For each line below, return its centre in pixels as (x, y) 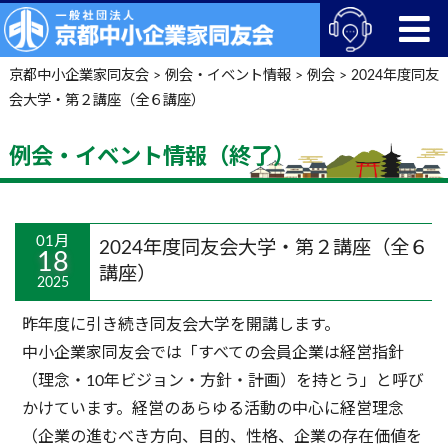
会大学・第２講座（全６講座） (106, 100)
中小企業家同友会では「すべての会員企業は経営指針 (212, 352)
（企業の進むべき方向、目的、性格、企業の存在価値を (221, 436)
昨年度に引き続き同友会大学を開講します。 (180, 324)
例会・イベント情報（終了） (151, 156)
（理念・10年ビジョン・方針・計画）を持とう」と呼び (222, 380)
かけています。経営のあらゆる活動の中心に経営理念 (212, 408)
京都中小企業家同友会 (78, 75)
